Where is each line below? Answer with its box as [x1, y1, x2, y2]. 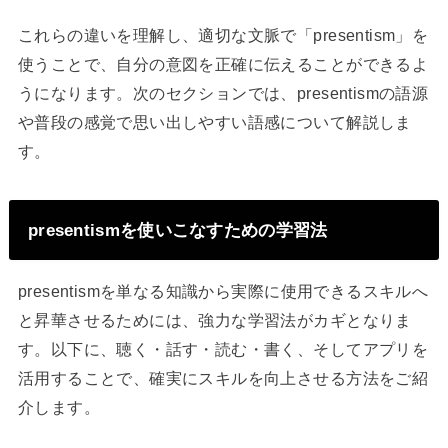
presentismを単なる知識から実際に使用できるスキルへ [17, 282, 429, 301]
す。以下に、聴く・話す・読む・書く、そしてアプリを [17, 340, 429, 359]
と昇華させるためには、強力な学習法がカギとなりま [17, 311, 412, 330]
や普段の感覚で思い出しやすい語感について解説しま [17, 112, 412, 131]
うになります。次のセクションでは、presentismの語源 [17, 83, 429, 102]
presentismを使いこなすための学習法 [27, 219, 328, 240]
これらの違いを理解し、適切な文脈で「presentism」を [17, 25, 429, 44]
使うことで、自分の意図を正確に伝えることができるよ [17, 54, 429, 73]
